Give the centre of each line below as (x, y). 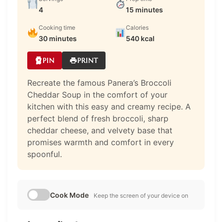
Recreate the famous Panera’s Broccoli (99, 83)
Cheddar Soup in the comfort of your (97, 94)
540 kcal (140, 38)
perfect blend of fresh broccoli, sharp (98, 118)
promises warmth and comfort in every (101, 142)
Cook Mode (69, 195)
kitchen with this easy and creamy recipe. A (109, 106)
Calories (138, 27)
